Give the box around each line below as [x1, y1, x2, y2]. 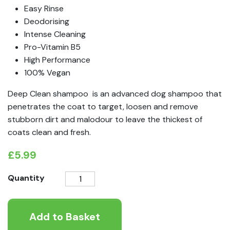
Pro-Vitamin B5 [24, 41, 81, 52]
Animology [65, 171, 104, 183]
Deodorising [24, 15, 69, 27]
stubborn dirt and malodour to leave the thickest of [8, 113, 202, 125]
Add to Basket [29, 209, 100, 223]
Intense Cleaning [24, 28, 86, 40]
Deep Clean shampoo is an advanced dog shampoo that [8, 88, 222, 99]
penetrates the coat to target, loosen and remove [8, 101, 198, 112]
